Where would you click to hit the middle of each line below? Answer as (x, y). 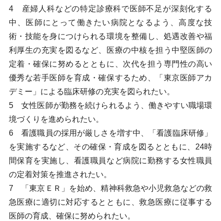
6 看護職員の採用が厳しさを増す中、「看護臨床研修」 (110, 133)
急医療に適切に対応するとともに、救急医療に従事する (110, 202)
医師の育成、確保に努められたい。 (72, 216)
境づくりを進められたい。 (56, 119)
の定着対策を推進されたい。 (60, 174)
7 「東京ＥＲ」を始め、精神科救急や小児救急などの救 (110, 188)
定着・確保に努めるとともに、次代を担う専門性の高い (110, 64)
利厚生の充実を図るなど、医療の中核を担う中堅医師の (110, 50)
